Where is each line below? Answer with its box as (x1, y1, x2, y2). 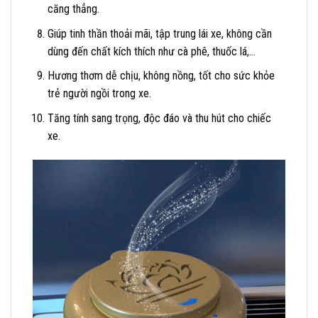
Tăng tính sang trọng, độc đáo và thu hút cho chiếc (47, 111, 271, 125)
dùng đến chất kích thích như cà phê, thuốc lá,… (47, 44, 256, 58)
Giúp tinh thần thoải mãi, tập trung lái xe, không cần (47, 26, 272, 40)
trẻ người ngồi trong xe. (47, 87, 151, 101)
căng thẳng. (47, 2, 99, 16)
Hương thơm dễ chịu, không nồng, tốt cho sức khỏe (47, 69, 275, 83)
